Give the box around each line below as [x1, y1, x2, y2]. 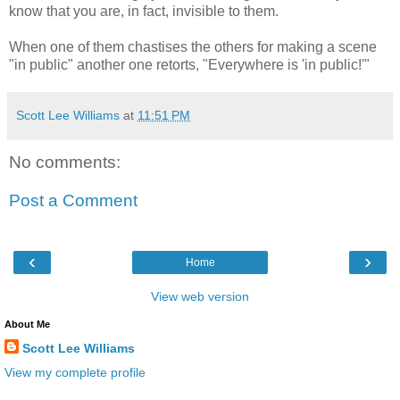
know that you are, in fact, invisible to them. [9, 3, 282, 19]
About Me [4, 318, 50, 329]
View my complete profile [4, 364, 146, 379]
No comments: [9, 152, 121, 171]
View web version [151, 288, 249, 304]
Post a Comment [9, 191, 137, 211]
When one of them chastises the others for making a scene [9, 38, 377, 54]
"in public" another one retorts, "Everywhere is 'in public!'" [9, 56, 370, 72]
